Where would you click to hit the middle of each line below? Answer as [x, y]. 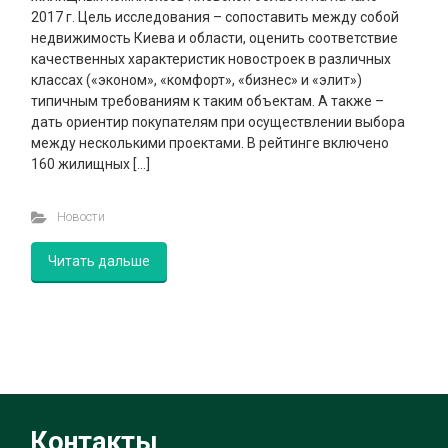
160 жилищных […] [90, 164]
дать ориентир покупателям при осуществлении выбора [218, 122]
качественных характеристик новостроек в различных [211, 59]
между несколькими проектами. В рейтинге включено [210, 143]
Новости [80, 217]
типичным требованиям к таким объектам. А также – [207, 101]
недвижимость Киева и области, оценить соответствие [214, 38]
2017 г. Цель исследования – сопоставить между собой [215, 17]
